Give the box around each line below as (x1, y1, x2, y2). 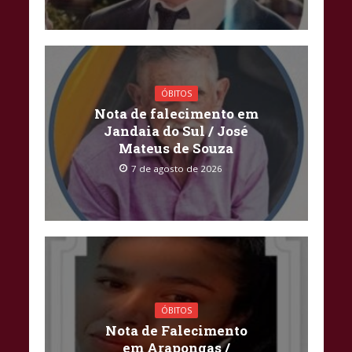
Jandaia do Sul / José (104, 122, 248, 141)
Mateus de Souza (119, 139, 233, 158)
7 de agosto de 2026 (130, 163, 222, 175)
